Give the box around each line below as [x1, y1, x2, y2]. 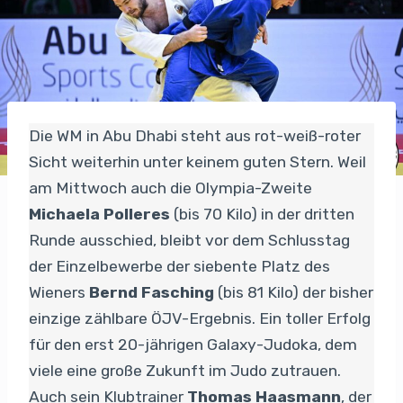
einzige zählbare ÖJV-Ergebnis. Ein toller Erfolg [29, 309, 371, 327]
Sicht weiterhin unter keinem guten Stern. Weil [29, 152, 366, 171]
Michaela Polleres [29, 204, 170, 223]
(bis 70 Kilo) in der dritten [170, 204, 354, 223]
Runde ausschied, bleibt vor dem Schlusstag [29, 230, 350, 249]
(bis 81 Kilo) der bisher [218, 282, 373, 301]
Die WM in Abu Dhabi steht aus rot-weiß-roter [29, 126, 361, 145]
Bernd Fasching [89, 282, 218, 301]
